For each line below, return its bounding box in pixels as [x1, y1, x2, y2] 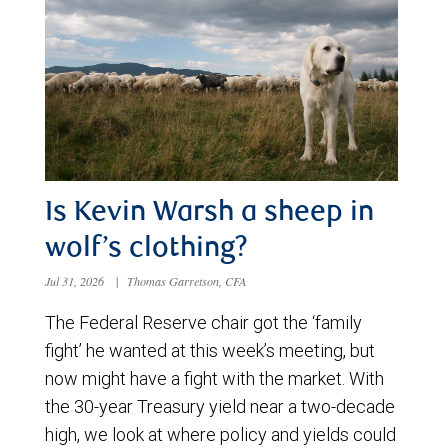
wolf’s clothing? [45, 235, 248, 264]
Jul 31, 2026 [45, 272, 107, 289]
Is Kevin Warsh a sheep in [45, 199, 374, 228]
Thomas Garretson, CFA [127, 272, 247, 289]
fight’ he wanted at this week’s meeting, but [45, 338, 375, 362]
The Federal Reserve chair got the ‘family [45, 310, 362, 334]
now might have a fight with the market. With [45, 366, 384, 390]
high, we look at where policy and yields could [45, 422, 396, 446]
